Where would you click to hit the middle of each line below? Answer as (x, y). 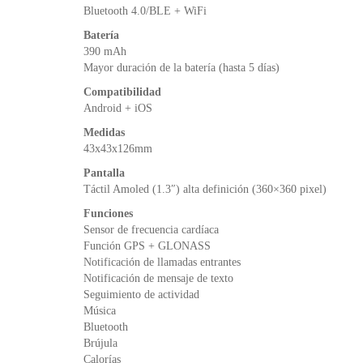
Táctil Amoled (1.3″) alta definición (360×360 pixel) (205, 189)
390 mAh (105, 51)
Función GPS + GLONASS (147, 246)
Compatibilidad (122, 92)
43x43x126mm (118, 148)
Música (100, 310)
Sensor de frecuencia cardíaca (151, 229)
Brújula (100, 343)
